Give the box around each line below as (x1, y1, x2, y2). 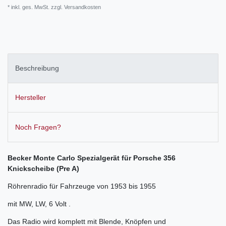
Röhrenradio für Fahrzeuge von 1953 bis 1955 (8, 182, 156, 190)
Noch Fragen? (15, 123, 61, 131)
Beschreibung (15, 64, 59, 72)
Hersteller (15, 93, 46, 102)
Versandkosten (64, 4, 101, 10)
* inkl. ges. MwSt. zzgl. (8, 4, 64, 10)
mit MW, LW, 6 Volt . (8, 199, 71, 208)
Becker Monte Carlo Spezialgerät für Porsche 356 (8, 153, 176, 162)
